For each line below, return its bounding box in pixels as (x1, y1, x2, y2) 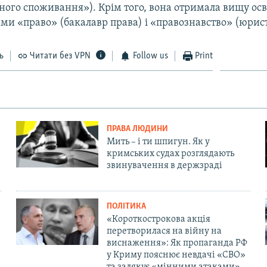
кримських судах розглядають (106, 149, 234, 159)
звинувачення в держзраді (106, 161, 222, 171)
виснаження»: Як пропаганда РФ (106, 238, 247, 249)
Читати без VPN (30, 51, 91, 61)
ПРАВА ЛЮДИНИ (106, 125, 168, 134)
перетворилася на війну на (106, 226, 222, 237)
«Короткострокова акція (106, 215, 210, 225)
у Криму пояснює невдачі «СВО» (106, 250, 246, 260)
